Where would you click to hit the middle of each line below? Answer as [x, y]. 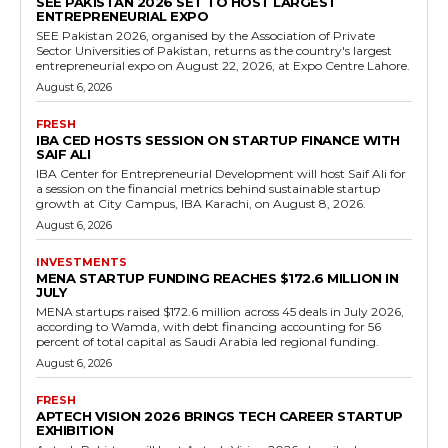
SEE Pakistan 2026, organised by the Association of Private [205, 36]
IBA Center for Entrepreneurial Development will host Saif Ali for [221, 174]
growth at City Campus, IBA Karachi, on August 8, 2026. [201, 204]
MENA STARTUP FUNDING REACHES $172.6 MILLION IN [217, 278]
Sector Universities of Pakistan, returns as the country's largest [214, 51]
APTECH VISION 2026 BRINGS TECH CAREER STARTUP [219, 416]
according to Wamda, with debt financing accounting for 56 [208, 327]
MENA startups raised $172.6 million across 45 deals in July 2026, [220, 312]
